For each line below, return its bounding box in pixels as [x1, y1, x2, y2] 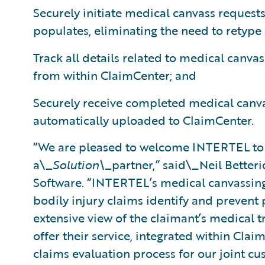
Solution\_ [53, 156, 112, 173]
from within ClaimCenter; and [33, 66, 196, 84]
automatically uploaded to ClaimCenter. [33, 111, 254, 129]
